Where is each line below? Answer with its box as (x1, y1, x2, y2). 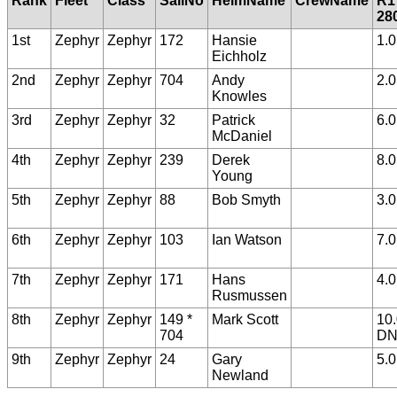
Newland (212, 368, 269, 384)
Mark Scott (212, 312, 278, 328)
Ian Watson (212, 232, 282, 248)
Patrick (212, 113, 255, 128)
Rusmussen (212, 288, 287, 304)
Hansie (212, 33, 257, 49)
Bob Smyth (212, 192, 281, 208)
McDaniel (212, 128, 272, 144)
